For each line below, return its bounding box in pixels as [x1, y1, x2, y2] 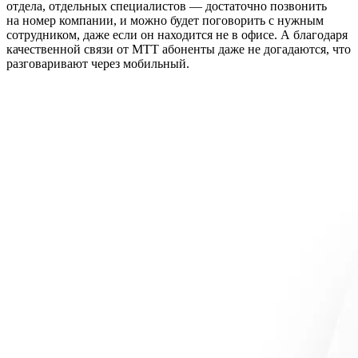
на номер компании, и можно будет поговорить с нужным [6, 13, 324, 27]
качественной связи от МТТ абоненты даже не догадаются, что [6, 42, 351, 56]
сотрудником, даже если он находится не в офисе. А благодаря [6, 27, 348, 42]
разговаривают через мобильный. [6, 56, 189, 70]
